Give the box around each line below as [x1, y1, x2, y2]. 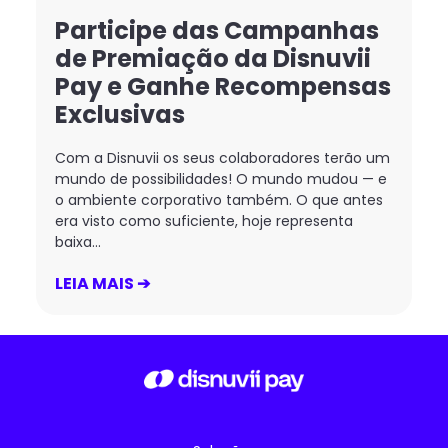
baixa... [54, 232, 101, 253]
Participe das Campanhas [54, 14, 379, 48]
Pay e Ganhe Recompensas [54, 70, 391, 104]
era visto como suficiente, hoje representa [54, 211, 353, 232]
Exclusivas [54, 98, 185, 132]
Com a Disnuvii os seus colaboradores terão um [54, 148, 390, 169]
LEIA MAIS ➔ [54, 271, 150, 295]
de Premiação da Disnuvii [54, 42, 371, 76]
